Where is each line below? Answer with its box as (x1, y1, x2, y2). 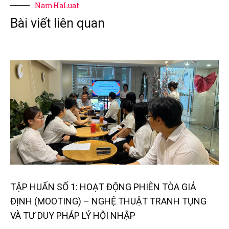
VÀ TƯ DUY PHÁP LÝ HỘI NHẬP (10, 210, 135, 221)
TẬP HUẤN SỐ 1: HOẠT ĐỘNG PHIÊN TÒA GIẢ (10, 181, 196, 192)
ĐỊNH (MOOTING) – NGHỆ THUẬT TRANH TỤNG (10, 195, 207, 207)
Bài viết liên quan (10, 15, 105, 31)
